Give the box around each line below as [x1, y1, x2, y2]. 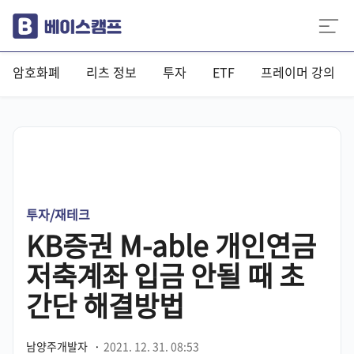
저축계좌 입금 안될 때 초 [26, 254, 304, 296]
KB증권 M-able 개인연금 [26, 224, 316, 265]
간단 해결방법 [26, 284, 184, 326]
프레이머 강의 [261, 62, 335, 81]
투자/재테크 [26, 205, 90, 224]
